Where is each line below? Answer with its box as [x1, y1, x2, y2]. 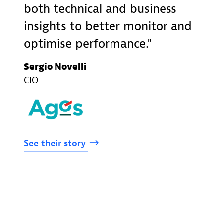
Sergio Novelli [24, 61, 87, 73]
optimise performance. [24, 35, 147, 52]
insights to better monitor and [24, 18, 192, 34]
